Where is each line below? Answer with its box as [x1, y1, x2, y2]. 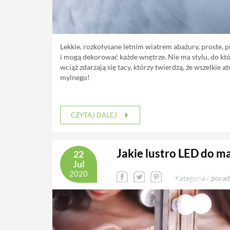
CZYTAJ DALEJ [71, 111, 119, 119]
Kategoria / [175, 174, 211, 182]
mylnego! [60, 73, 90, 82]
